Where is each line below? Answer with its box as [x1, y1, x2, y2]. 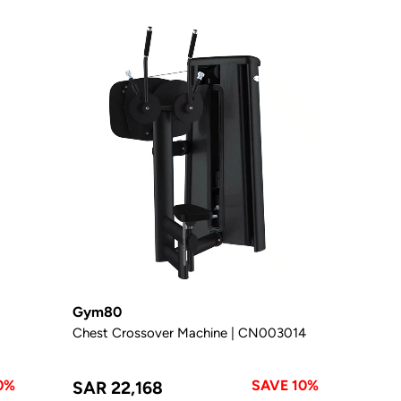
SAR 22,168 [73, 377, 164, 397]
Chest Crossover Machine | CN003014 [73, 324, 307, 340]
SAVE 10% [252, 376, 320, 394]
